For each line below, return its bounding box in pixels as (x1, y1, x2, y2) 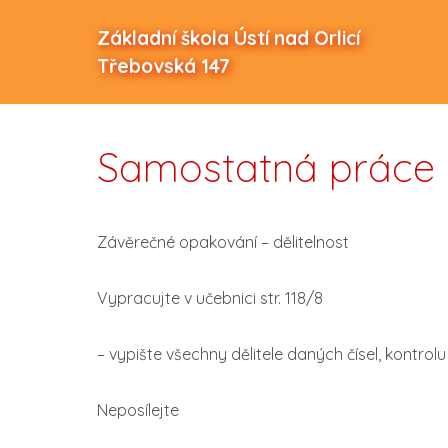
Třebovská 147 (97, 54, 230, 78)
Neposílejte (97, 400, 179, 421)
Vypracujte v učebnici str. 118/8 (97, 288, 323, 309)
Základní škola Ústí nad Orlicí (97, 26, 360, 50)
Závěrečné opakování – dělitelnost (97, 232, 349, 253)
